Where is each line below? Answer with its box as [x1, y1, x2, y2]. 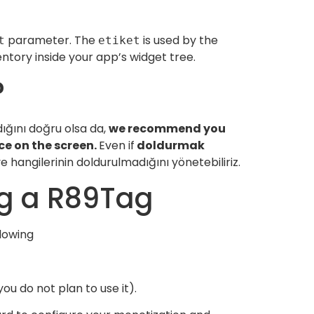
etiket [98, 34, 140, 47]
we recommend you [109, 121, 226, 137]
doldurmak [135, 137, 205, 154]
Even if [99, 137, 135, 154]
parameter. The [5, 32, 98, 48]
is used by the [140, 32, 218, 48]
